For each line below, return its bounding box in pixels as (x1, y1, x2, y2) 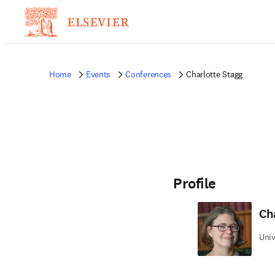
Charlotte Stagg (186, 69, 242, 80)
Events (85, 69, 111, 80)
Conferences (125, 69, 172, 80)
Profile (173, 174, 216, 193)
